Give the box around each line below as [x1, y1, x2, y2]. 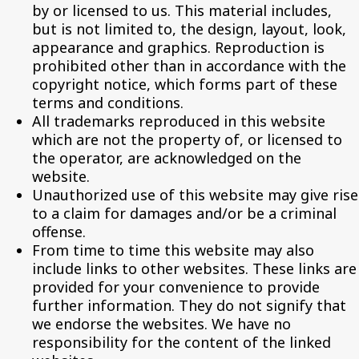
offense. [32, 222, 86, 241]
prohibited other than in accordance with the [32, 56, 346, 75]
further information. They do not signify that [32, 296, 346, 315]
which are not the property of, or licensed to [32, 130, 342, 149]
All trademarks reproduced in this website [32, 111, 325, 131]
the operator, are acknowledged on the [32, 148, 301, 167]
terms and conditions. [32, 93, 184, 112]
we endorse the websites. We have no [32, 314, 291, 333]
